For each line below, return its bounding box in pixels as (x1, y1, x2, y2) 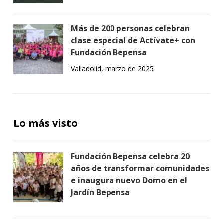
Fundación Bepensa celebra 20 (70, 151, 190, 162)
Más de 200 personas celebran (70, 23, 190, 34)
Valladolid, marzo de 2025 (70, 64, 154, 73)
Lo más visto (13, 116, 78, 130)
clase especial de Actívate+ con (70, 35, 195, 46)
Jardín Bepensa (70, 187, 130, 198)
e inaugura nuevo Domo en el (70, 175, 187, 186)
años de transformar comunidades (70, 163, 209, 174)
